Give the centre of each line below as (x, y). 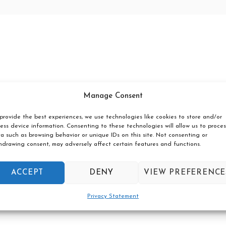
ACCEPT (27, 173)
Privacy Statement (113, 196)
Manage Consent (113, 96)
